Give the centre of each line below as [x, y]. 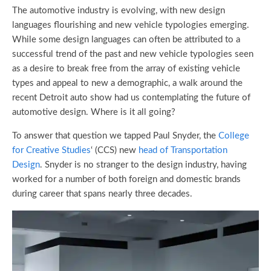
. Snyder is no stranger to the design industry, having [143, 165]
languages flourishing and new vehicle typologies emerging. [131, 25]
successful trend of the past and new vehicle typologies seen [133, 54]
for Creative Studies [51, 151]
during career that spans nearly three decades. [102, 194]
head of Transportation [183, 151]
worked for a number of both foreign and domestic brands [126, 180]
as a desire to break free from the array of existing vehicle [126, 69]
